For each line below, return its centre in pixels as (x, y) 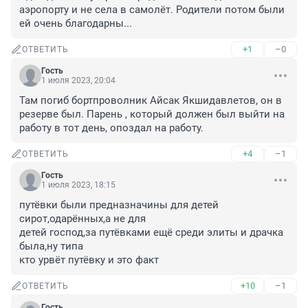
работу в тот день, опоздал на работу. (111, 128)
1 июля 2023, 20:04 (78, 81)
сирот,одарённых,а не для (82, 219)
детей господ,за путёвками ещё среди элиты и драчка (151, 233)
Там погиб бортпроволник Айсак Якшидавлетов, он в (151, 101)
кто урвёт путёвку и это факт (89, 260)
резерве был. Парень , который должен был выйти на (152, 114)
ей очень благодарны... (76, 24)
